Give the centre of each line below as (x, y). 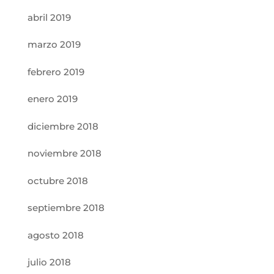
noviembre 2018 (64, 153)
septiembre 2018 (66, 208)
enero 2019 (52, 99)
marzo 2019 (54, 44)
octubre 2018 (57, 180)
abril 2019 (49, 17)
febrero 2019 (56, 72)
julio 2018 (49, 262)
